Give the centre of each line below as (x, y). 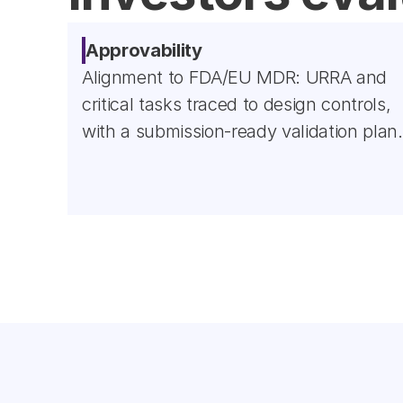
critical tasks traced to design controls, (237, 104)
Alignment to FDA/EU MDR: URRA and (235, 77)
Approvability (144, 50)
